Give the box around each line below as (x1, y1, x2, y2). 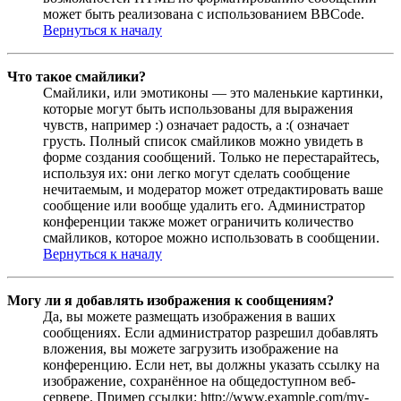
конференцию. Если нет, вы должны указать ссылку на (43, 356, 380, 372)
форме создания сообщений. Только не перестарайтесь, (43, 149, 380, 165)
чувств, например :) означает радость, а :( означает (43, 116, 349, 132)
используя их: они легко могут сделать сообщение (43, 165, 350, 181)
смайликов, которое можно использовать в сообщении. (43, 229, 380, 245)
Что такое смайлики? (7, 68, 146, 84)
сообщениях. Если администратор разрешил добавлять (43, 324, 378, 340)
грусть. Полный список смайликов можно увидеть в (43, 132, 363, 149)
